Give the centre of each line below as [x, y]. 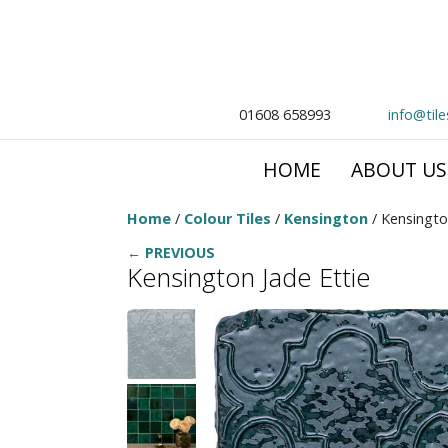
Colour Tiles [227, 218]
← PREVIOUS [171, 253]
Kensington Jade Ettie [249, 278]
